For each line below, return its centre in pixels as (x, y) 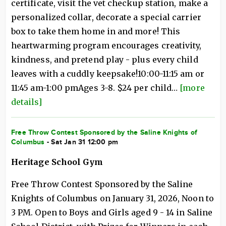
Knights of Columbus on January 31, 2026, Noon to (112, 198)
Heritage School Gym (57, 162)
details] (26, 102)
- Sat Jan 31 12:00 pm (81, 142)
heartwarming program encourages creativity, (106, 45)
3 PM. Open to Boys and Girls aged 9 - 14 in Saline (112, 212)
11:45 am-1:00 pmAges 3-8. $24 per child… (96, 88)
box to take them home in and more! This (96, 31)
